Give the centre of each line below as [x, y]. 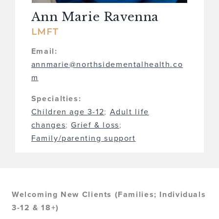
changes [48, 125]
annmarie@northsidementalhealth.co [107, 64]
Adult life [129, 112]
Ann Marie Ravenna [95, 17]
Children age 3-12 [68, 112]
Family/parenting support [83, 138]
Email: [44, 51]
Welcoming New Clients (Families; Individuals [109, 195]
